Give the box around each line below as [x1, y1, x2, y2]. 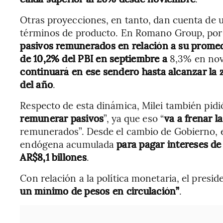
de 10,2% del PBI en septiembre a [20, 52, 167, 65]
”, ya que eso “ [104, 111, 164, 124]
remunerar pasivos [20, 111, 104, 124]
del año [20, 78, 53, 91]
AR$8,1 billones [20, 150, 87, 163]
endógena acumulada [20, 137, 117, 150]
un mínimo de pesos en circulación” [20, 184, 180, 197]
